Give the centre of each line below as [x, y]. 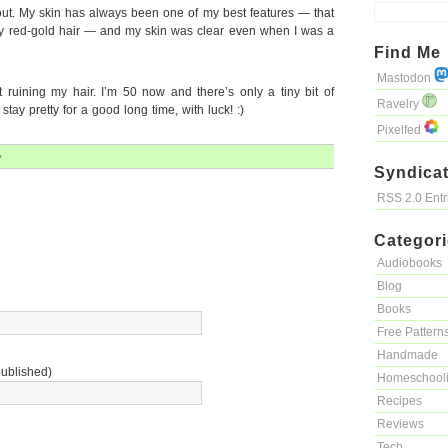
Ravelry [399, 104]
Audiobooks [409, 263]
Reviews [400, 424]
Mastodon [405, 78]
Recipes [399, 401]
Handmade [407, 355]
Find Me [407, 52]
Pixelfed [400, 130]
